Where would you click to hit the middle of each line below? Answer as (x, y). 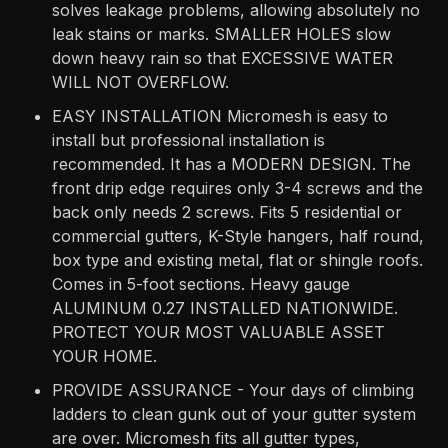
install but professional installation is (189, 140)
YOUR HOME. (105, 356)
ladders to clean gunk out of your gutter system (234, 414)
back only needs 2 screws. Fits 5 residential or (227, 212)
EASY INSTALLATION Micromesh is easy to (220, 116)
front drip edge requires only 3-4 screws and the (238, 188)
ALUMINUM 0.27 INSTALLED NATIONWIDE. (225, 308)
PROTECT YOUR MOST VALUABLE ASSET (219, 332)
